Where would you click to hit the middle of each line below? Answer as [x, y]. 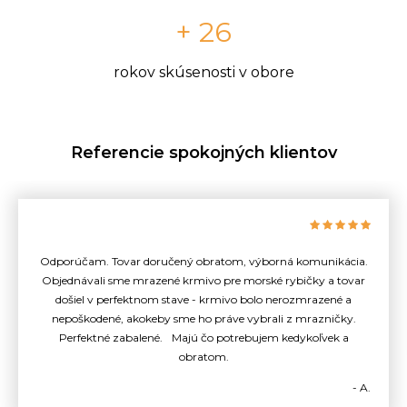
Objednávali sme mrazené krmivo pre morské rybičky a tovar [203, 280]
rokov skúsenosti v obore [203, 72]
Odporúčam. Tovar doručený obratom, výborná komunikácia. [203, 261]
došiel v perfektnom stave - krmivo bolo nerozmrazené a [203, 299]
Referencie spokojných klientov [203, 152]
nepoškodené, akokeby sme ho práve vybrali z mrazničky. [203, 318]
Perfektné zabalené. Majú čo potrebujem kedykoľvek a [203, 337]
